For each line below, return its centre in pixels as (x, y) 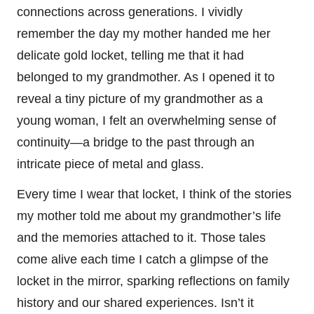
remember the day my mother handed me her (144, 33)
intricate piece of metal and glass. (110, 164)
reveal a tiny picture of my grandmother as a (140, 98)
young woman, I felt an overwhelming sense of (146, 120)
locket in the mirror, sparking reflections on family (153, 281)
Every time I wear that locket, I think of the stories (154, 194)
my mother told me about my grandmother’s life (149, 216)
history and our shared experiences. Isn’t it (135, 302)
